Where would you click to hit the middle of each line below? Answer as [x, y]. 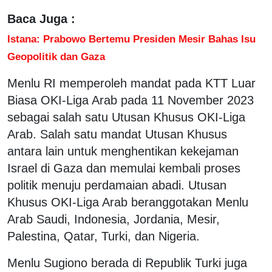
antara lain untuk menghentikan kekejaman [123, 151]
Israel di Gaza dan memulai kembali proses [124, 168]
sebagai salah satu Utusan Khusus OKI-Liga [126, 117]
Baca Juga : [41, 19]
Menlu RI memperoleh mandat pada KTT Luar [131, 83]
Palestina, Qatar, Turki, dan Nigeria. [104, 236]
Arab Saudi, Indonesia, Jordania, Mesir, [114, 219]
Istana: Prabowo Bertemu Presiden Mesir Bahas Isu [131, 39]
